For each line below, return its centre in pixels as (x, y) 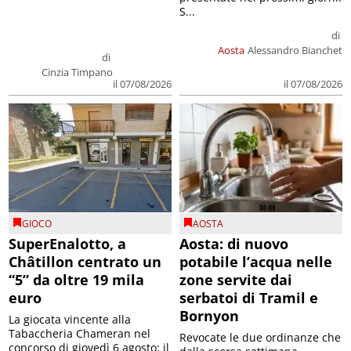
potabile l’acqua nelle (256, 261)
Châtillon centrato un (85, 261)
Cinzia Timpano (77, 72)
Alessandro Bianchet (295, 51)
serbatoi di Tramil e (249, 297)
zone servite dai (236, 279)
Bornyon (209, 315)
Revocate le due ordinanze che (260, 337)
